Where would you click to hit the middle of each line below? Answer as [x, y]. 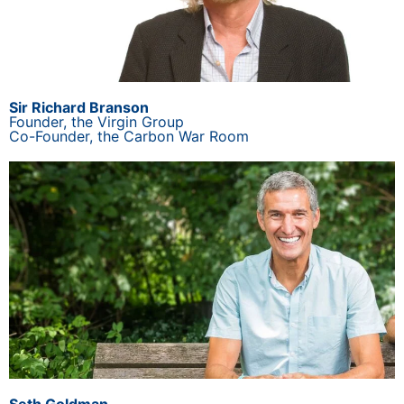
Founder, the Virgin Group [96, 122]
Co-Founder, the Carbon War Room [129, 137]
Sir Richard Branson [79, 108]
